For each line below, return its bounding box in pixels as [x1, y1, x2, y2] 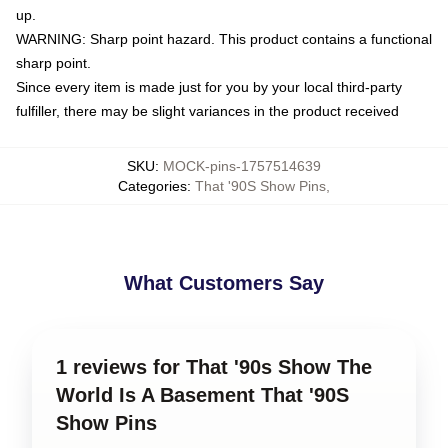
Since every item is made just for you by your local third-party [16, 79, 402, 95]
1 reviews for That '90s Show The [56, 356, 372, 378]
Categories [118, 178, 187, 194]
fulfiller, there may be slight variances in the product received [16, 103, 399, 119]
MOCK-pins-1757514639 [163, 158, 321, 174]
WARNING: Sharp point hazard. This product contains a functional [16, 31, 432, 47]
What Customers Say [124, 272, 324, 294]
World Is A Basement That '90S [56, 384, 349, 406]
